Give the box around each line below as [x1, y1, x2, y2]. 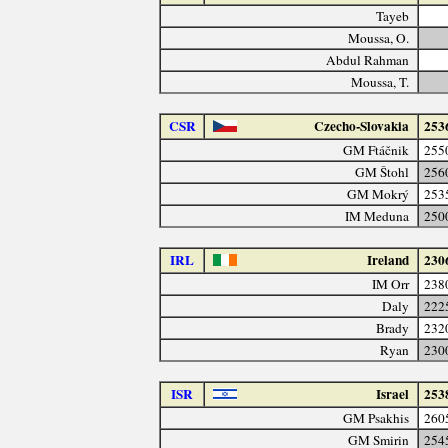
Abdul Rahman [326, 50, 410, 69]
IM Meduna [345, 206, 410, 225]
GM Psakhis [343, 408, 410, 427]
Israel [376, 383, 410, 404]
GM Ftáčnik [343, 140, 410, 159]
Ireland [367, 249, 410, 270]
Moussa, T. [351, 72, 410, 91]
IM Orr [372, 274, 410, 293]
